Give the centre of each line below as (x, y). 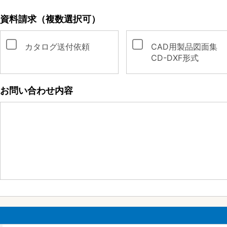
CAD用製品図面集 (188, 47)
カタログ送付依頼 (61, 47)
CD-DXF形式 (175, 58)
